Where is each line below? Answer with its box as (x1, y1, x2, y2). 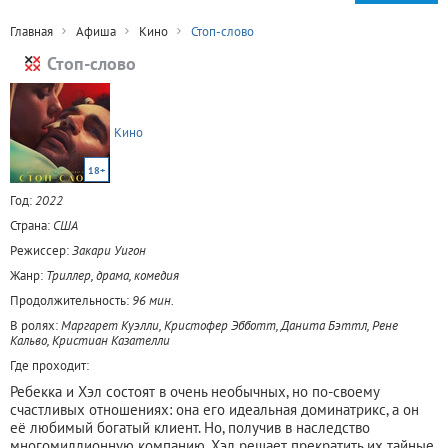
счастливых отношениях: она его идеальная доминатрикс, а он (10, 399, 419, 419)
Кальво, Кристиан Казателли (10, 331, 170, 349)
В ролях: (10, 316, 61, 334)
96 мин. (132, 291, 174, 309)
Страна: (10, 216, 53, 234)
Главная (10, 22, 53, 40)
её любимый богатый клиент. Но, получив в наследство (10, 417, 370, 437)
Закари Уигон (72, 241, 146, 259)
